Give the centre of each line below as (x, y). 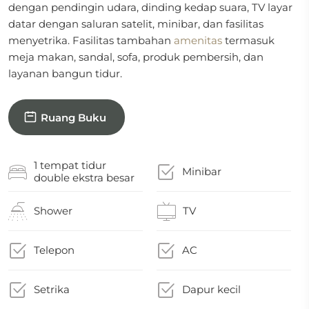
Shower (53, 211)
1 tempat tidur (70, 165)
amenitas (198, 40)
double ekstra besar (84, 178)
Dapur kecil (212, 289)
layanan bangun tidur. (65, 73)
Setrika (52, 289)
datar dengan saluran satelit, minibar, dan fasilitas (136, 24)
